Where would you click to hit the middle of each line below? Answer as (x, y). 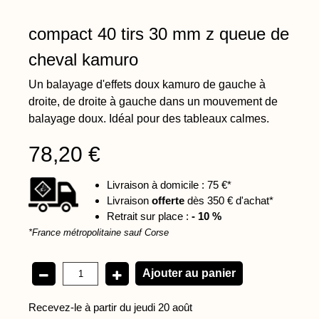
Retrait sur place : (149, 216)
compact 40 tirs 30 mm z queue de (159, 34)
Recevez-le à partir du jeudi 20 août (110, 307)
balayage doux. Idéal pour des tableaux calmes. (149, 119)
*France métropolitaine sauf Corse (99, 233)
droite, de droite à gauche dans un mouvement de (153, 101)
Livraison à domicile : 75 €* (169, 185)
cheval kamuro (83, 59)
